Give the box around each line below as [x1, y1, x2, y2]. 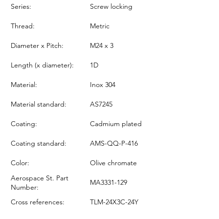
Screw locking [90, 1, 132, 11]
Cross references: [11, 197, 65, 206]
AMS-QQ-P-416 [90, 138, 138, 148]
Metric [90, 21, 109, 30]
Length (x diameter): [11, 60, 74, 69]
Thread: [11, 21, 35, 30]
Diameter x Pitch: [11, 41, 64, 50]
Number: [11, 183, 39, 192]
